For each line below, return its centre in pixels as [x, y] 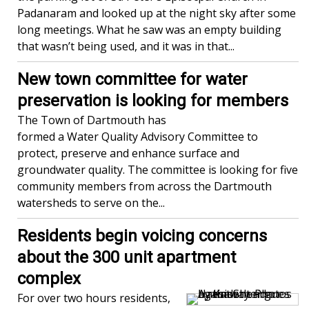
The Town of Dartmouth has [92, 120]
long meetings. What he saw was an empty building [149, 30]
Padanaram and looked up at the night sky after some [157, 13]
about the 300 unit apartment [127, 257]
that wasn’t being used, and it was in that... [126, 46]
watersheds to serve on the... [91, 203]
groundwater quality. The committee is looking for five [158, 170]
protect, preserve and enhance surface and [128, 153]
